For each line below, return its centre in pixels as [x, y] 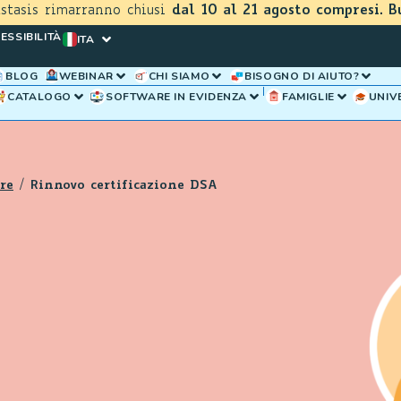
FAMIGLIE [308, 97]
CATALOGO [39, 97]
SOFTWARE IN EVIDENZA [176, 97]
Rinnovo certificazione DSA [124, 186]
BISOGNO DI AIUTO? [302, 76]
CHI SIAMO [179, 76]
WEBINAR [86, 76]
